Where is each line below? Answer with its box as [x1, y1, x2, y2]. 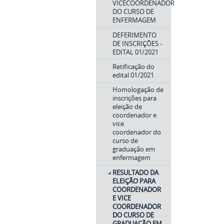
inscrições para [112, 93, 156, 103]
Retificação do [112, 61, 154, 71]
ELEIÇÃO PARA [112, 176, 155, 185]
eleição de [112, 102, 142, 111]
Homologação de [112, 85, 163, 94]
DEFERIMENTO [112, 30, 156, 39]
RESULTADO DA [112, 167, 158, 177]
